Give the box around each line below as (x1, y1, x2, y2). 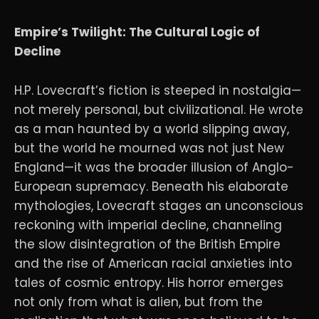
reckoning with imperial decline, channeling (14, 216, 282, 234)
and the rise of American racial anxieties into (14, 254, 292, 272)
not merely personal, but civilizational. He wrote (14, 100, 303, 118)
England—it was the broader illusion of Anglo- (14, 158, 294, 176)
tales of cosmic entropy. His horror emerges (14, 273, 283, 291)
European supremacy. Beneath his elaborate (14, 177, 288, 195)
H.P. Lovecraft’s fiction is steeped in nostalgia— (14, 81, 301, 99)
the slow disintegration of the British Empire (14, 235, 281, 253)
